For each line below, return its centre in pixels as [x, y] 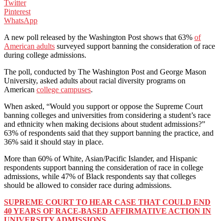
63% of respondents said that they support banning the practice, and [109, 133]
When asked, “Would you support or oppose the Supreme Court [103, 106]
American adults [29, 46]
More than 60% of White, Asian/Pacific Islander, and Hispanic [101, 158]
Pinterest [17, 11]
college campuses [64, 89]
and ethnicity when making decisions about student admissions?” [105, 124]
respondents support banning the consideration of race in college [104, 167]
